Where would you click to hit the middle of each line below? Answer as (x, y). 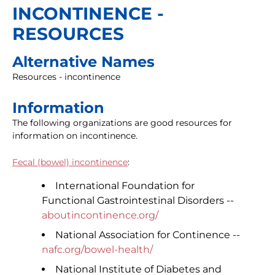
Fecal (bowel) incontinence (70, 162)
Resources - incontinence (66, 77)
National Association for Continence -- (148, 235)
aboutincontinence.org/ (100, 215)
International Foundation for (125, 186)
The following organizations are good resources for (122, 123)
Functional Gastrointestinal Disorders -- (138, 201)
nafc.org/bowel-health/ (97, 250)
